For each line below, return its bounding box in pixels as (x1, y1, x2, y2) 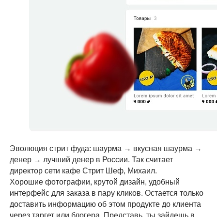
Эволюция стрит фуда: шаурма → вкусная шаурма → (10, 144, 202, 153)
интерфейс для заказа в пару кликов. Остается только (10, 189, 203, 197)
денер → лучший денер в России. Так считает (10, 155, 173, 164)
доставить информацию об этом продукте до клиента (10, 200, 201, 208)
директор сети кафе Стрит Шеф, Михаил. (10, 167, 157, 175)
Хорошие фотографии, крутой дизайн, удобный (10, 178, 180, 186)
